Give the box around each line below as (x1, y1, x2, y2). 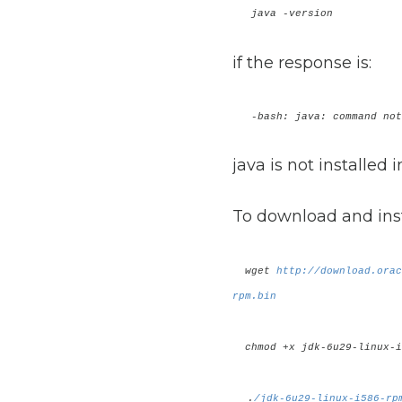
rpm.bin (232, 290, 276, 301)
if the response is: (232, 52, 371, 73)
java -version (238, 8, 333, 20)
